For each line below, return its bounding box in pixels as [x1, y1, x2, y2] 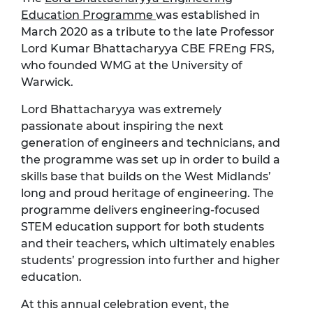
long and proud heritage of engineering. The [21, 186, 274, 200]
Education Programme [21, 8, 153, 22]
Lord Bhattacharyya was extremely [21, 102, 221, 116]
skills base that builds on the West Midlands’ [21, 169, 271, 183]
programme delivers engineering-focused [21, 203, 260, 217]
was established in [156, 8, 260, 22]
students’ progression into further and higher [21, 253, 280, 267]
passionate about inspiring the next [21, 119, 224, 133]
